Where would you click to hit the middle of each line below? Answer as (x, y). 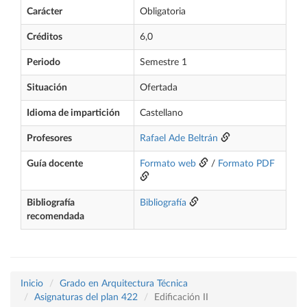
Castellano (161, 113)
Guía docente (55, 164)
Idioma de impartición (73, 113)
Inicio (32, 284)
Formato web (168, 164)
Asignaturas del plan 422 (86, 297)
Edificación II (181, 297)
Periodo (44, 62)
